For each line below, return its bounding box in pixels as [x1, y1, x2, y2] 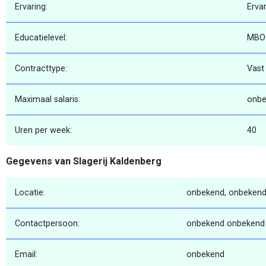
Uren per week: [15, 125, 72, 136]
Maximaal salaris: [15, 94, 80, 105]
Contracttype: [15, 64, 67, 74]
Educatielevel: [15, 33, 67, 43]
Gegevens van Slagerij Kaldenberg [6, 156, 161, 167]
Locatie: [15, 187, 45, 198]
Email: [15, 249, 37, 259]
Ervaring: [15, 2, 47, 12]
